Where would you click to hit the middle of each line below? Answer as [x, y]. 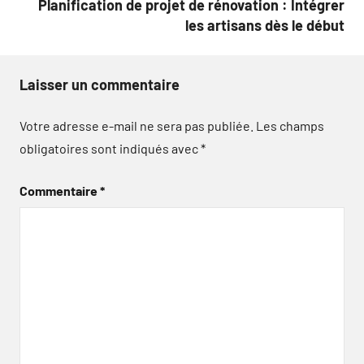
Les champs [290, 125]
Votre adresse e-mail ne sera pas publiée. [136, 125]
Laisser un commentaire [100, 84]
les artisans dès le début [265, 25]
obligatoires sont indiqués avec [110, 148]
